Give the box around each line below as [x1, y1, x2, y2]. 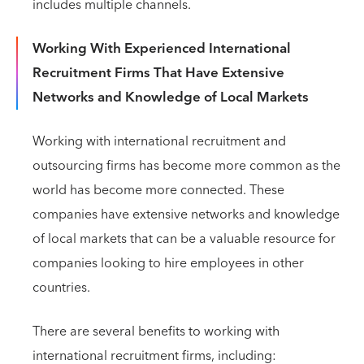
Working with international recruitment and [32, 130, 286, 153]
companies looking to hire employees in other [32, 252, 304, 275]
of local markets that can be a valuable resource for [32, 227, 336, 250]
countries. [32, 276, 90, 299]
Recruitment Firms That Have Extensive [32, 61, 284, 85]
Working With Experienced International [32, 37, 291, 61]
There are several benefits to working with [32, 320, 279, 343]
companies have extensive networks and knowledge [32, 203, 340, 226]
